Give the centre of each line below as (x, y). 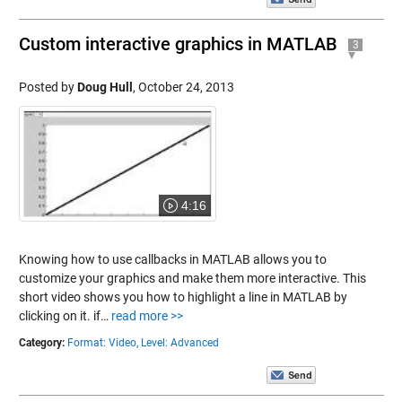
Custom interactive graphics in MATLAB (178, 44)
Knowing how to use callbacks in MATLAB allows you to (172, 259)
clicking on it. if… (65, 315)
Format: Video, (102, 342)
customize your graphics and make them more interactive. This (192, 278)
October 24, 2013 (186, 87)
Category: (41, 342)
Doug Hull (105, 87)
